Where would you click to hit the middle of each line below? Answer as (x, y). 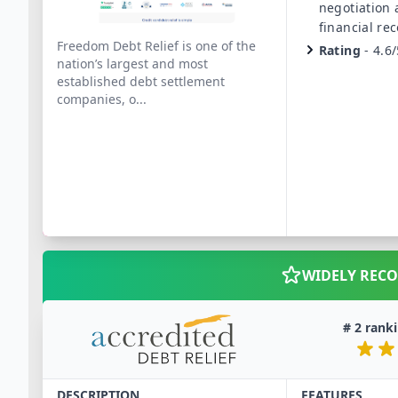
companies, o (96, 99)
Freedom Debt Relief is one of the (156, 46)
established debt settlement (141, 81)
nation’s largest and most (132, 64)
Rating (339, 50)
